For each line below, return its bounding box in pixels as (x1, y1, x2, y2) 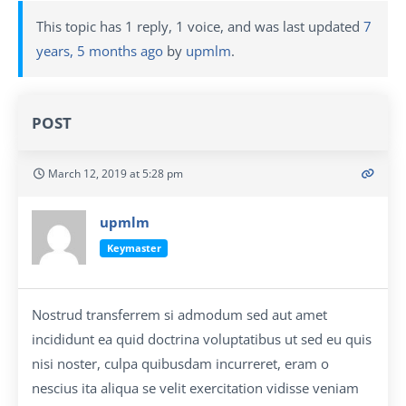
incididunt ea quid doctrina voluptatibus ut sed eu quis (32, 330, 372, 348)
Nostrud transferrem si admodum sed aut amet (32, 305, 327, 324)
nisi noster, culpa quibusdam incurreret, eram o (32, 354, 329, 372)
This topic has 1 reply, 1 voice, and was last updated (36, 17, 363, 35)
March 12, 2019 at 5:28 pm (45, 166, 183, 181)
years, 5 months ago (36, 42, 163, 60)
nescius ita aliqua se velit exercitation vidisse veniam (32, 379, 359, 397)
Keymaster (106, 241, 161, 255)
